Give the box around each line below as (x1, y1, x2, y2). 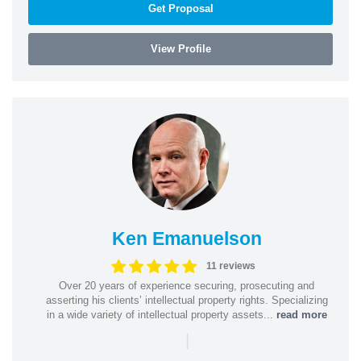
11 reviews (205, 260, 255, 272)
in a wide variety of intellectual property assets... (46, 308, 276, 321)
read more (276, 308, 327, 321)
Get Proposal (147, 2, 214, 15)
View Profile (150, 42, 211, 55)
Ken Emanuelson (111, 227, 262, 249)
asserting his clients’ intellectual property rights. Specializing (45, 293, 328, 306)
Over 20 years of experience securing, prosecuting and (59, 279, 314, 292)
